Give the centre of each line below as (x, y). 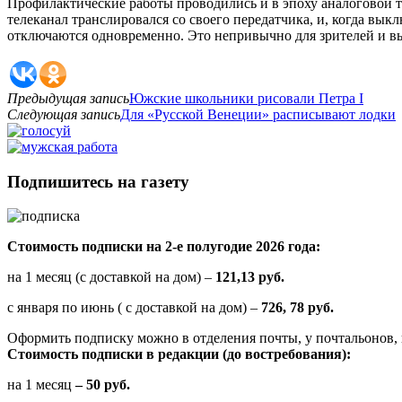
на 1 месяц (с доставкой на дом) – (111, 277)
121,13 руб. (250, 277)
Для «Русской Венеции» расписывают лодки (258, 114)
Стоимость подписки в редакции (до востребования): (179, 354)
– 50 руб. (101, 385)
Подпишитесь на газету (98, 181)
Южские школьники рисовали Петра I (246, 98)
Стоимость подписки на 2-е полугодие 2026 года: (164, 247)
